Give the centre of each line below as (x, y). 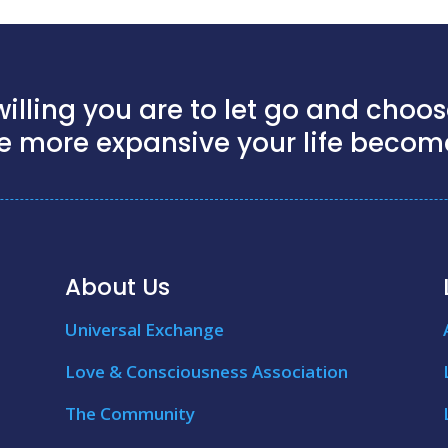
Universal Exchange (144, 330)
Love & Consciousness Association (206, 372)
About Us (117, 287)
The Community (129, 414)
